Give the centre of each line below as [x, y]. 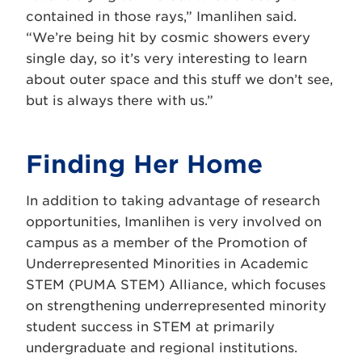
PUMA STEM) [120, 284]
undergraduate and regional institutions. [164, 347]
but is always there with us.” [120, 100]
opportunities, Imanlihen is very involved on [174, 221]
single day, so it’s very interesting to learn [166, 58]
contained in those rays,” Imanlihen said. [161, 16]
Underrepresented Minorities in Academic [167, 263]
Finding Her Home [144, 164]
